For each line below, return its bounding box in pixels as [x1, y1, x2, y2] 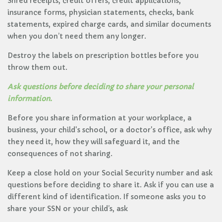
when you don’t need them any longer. [7, 32, 146, 41]
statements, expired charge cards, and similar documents [7, 20, 211, 29]
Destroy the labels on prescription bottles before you [7, 51, 199, 60]
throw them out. [7, 63, 67, 72]
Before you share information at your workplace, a [7, 113, 192, 122]
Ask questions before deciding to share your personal [7, 82, 194, 91]
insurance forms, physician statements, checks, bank [7, 8, 194, 17]
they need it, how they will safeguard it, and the [7, 137, 180, 146]
